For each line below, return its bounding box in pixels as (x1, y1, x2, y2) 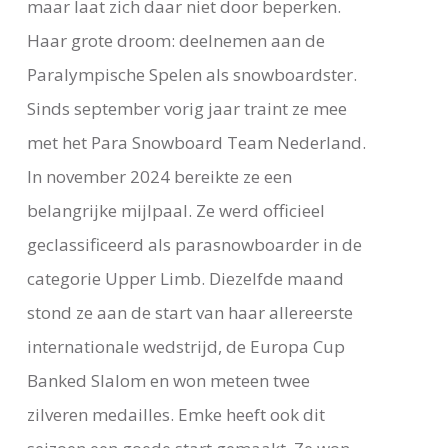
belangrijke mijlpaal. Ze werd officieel (26, 198, 325, 222)
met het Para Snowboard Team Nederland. (26, 130, 366, 154)
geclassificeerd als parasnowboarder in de (26, 232, 362, 256)
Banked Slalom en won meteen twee (26, 368, 310, 392)
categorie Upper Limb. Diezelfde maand (26, 266, 344, 290)
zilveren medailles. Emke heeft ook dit (26, 402, 325, 426)
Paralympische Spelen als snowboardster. (26, 62, 357, 86)
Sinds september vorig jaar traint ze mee (26, 96, 347, 120)
